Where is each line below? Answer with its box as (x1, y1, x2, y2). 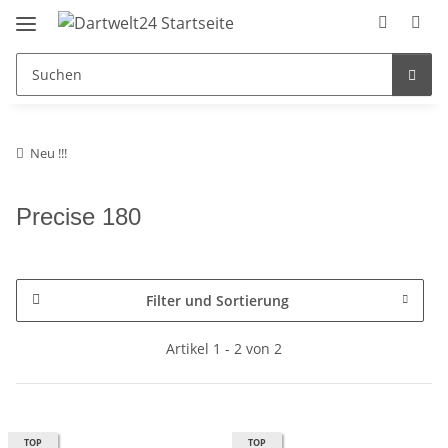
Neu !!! (30, 143, 67, 162)
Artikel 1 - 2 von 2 (166, 338, 282, 358)
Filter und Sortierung (145, 290, 289, 310)
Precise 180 (16, 202, 141, 230)
